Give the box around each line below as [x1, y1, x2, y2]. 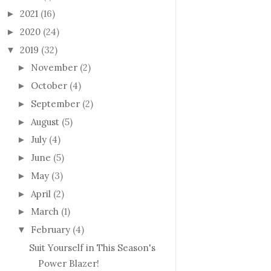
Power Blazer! [38, 257, 99, 269]
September [31, 97, 80, 109]
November [31, 62, 77, 74]
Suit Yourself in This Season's [28, 241, 155, 253]
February [31, 224, 70, 236]
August [31, 116, 59, 128]
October [31, 80, 67, 92]
